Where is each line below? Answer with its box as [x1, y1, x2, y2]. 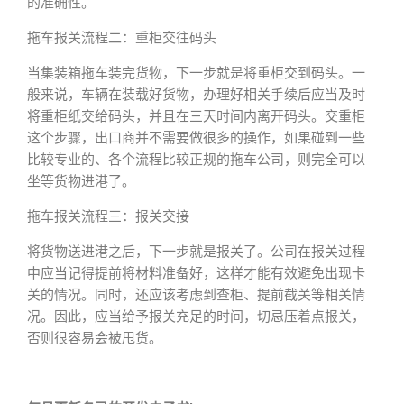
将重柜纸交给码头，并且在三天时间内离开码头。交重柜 [27, 108, 365, 124]
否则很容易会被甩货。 [27, 330, 162, 346]
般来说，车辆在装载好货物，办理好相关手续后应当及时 [27, 87, 365, 103]
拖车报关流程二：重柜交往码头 [27, 30, 216, 46]
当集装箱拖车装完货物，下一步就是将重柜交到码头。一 [27, 65, 365, 81]
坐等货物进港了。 [27, 173, 135, 189]
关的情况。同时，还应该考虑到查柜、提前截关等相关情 [27, 287, 365, 303]
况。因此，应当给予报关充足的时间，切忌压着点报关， [27, 308, 365, 325]
